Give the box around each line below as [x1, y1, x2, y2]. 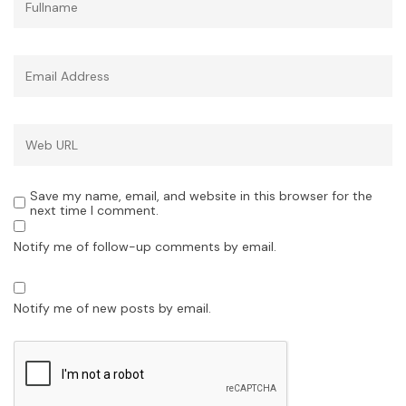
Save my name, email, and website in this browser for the [30, 188, 372, 205]
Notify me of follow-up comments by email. [14, 238, 276, 256]
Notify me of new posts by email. [14, 300, 211, 317]
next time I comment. [30, 202, 159, 219]
